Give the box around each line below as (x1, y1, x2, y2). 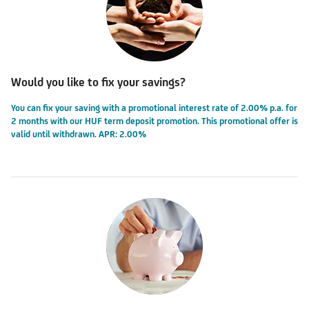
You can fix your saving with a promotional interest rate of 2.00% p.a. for (11, 103, 297, 114)
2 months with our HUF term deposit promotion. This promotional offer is (11, 116, 298, 127)
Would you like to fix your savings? (11, 74, 186, 89)
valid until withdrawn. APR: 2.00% (11, 129, 146, 140)
